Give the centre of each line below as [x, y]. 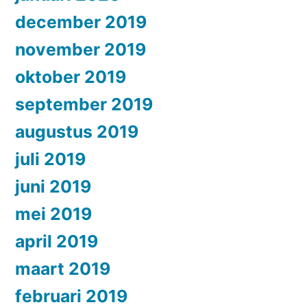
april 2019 [57, 241]
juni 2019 [53, 186]
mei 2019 [53, 213]
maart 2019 [63, 268]
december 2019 [81, 22]
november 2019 [81, 49]
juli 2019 [50, 159]
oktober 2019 [71, 76]
